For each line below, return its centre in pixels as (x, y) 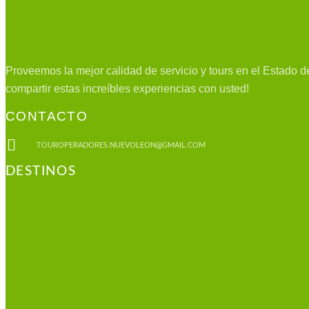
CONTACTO (47, 117)
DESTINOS (41, 171)
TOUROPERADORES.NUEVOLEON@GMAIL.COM (121, 146)
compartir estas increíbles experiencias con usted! (127, 89)
